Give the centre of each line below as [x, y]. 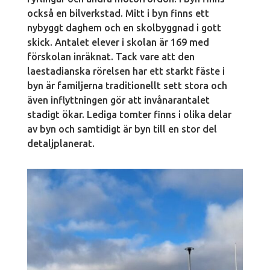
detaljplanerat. [61, 143]
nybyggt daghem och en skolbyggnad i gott [124, 27]
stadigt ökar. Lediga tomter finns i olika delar [129, 114]
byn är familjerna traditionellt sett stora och [127, 85]
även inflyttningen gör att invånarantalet [118, 100]
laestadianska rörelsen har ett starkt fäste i [126, 71]
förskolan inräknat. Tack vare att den [111, 56]
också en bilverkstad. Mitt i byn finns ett [118, 13]
